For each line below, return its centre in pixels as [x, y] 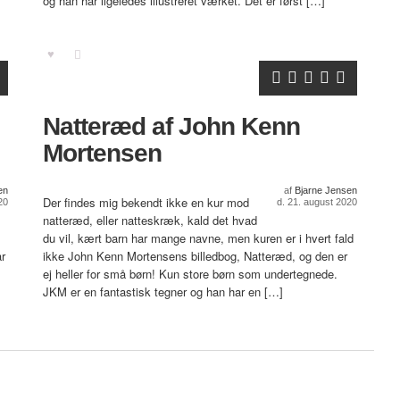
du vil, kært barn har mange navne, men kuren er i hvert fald [198, 238]
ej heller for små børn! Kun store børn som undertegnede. [190, 274]
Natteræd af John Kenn [171, 126]
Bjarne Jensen [326, 190]
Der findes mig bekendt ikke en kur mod [146, 202]
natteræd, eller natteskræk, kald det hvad [150, 220]
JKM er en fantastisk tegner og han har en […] [163, 292]
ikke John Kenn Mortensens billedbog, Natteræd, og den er [195, 256]
